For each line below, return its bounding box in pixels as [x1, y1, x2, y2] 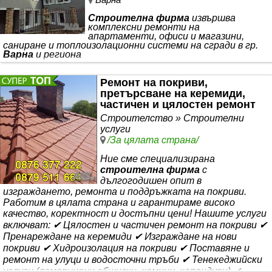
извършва [189, 13, 236, 24]
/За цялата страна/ [107, 134, 199, 145]
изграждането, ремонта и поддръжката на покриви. [3, 186, 246, 197]
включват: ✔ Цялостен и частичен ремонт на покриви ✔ [3, 219, 267, 230]
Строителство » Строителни [100, 112, 244, 123]
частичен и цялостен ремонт [100, 98, 256, 110]
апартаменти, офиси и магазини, [88, 31, 244, 42]
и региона [33, 49, 81, 60]
